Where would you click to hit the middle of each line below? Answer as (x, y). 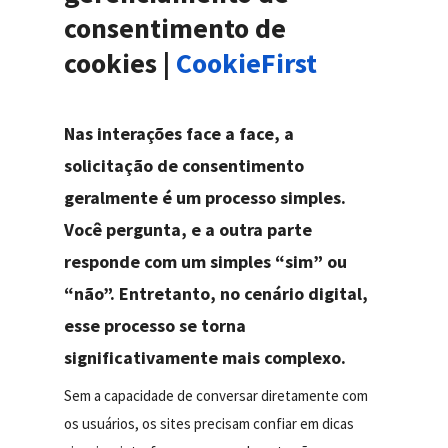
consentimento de (175, 27)
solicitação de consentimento (184, 166)
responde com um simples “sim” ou (206, 262)
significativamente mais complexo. (205, 358)
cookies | (120, 62)
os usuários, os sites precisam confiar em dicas (209, 424)
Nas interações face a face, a (179, 134)
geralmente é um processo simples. (205, 198)
